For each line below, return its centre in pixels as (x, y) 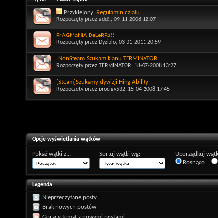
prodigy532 (112, 89)
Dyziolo (107, 42)
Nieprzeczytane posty (70, 197)
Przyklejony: (80, 12)
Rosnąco (193, 162)
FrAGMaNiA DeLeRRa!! (85, 35)
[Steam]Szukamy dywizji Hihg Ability (102, 82)
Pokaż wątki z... (51, 154)
